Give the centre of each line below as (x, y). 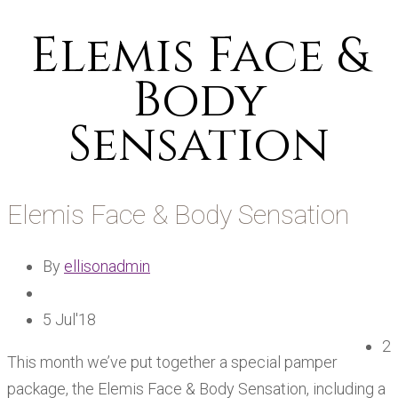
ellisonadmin (107, 267)
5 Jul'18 (69, 320)
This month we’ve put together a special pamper (172, 362)
